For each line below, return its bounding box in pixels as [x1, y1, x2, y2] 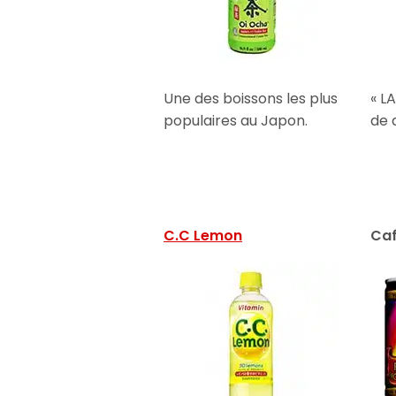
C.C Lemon [164, 225, 243, 246]
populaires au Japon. [164, 110, 308, 131]
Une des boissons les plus [164, 88, 339, 109]
